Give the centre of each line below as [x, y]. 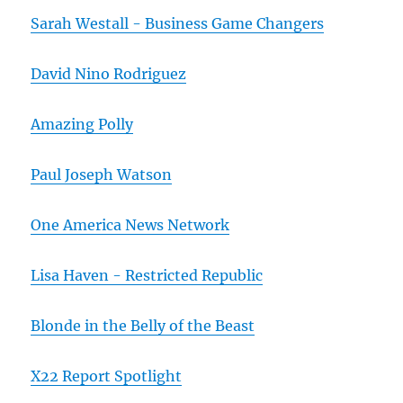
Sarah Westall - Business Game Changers [178, 23]
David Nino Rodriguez [109, 73]
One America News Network [130, 224]
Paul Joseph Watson [102, 174]
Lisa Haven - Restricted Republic [147, 275]
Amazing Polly [82, 124]
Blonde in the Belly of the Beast [143, 325]
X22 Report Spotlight [107, 376]
